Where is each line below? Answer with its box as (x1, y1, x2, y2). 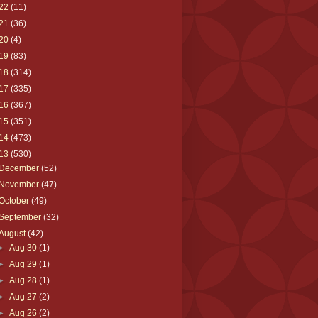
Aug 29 (9, 258, 39, 269)
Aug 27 (9, 291, 39, 302)
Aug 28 (9, 275, 39, 285)
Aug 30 (9, 242, 39, 253)
